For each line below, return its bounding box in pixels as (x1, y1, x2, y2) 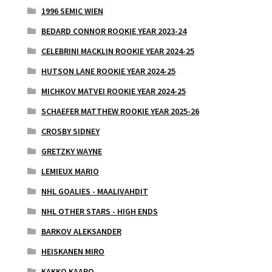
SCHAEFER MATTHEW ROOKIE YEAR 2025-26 (41, 105, 199, 117)
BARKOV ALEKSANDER (41, 225, 121, 237)
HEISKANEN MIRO (41, 245, 104, 257)
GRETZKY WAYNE (41, 145, 102, 157)
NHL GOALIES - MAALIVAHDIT (41, 185, 148, 197)
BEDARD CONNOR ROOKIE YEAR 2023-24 (41, 25, 186, 36)
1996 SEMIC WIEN (41, 5, 103, 16)
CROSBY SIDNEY (41, 125, 100, 137)
